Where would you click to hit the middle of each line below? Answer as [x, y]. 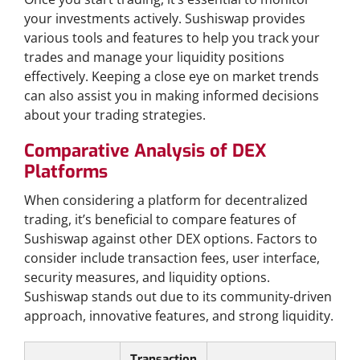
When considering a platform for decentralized [166, 200]
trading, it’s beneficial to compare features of [160, 219]
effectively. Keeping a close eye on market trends [172, 76]
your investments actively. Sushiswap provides [165, 18]
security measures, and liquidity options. [147, 277]
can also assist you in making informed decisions [172, 96]
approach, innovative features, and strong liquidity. [179, 316]
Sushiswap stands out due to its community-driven [178, 297]
